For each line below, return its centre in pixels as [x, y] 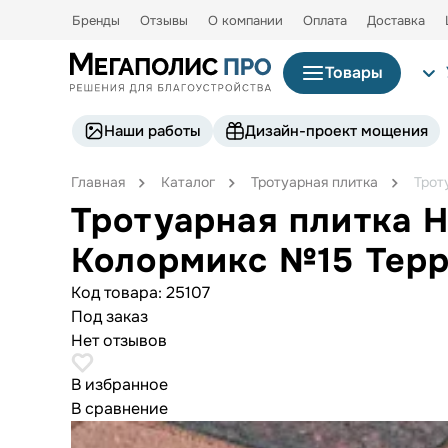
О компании [245, 20]
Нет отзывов [118, 340]
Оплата [325, 20]
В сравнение [119, 408]
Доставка [396, 20]
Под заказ [109, 316]
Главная [97, 181]
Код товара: [118, 292]
